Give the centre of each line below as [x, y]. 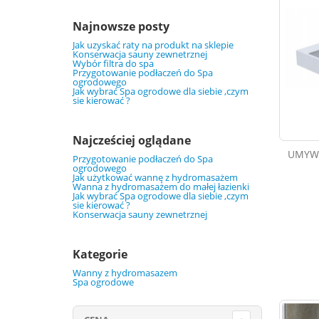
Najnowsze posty [121, 27]
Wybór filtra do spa [113, 64]
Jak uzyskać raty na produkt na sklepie [153, 45]
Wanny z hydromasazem [125, 273]
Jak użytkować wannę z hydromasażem [155, 178]
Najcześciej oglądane [132, 141]
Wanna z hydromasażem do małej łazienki [161, 187]
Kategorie [100, 255]
